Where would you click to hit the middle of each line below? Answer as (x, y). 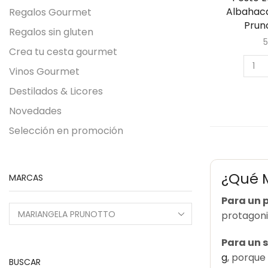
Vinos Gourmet (44, 71)
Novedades (35, 111)
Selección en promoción (66, 130)
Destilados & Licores (56, 91)
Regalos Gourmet (50, 12)
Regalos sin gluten (51, 32)
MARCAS (26, 177)
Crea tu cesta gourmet (63, 51)
